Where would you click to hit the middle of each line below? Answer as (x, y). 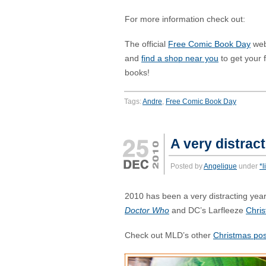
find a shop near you (180, 58)
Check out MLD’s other (169, 235)
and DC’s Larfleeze (208, 210)
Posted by (187, 166)
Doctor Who (147, 210)
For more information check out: (185, 19)
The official (146, 44)
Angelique (220, 166)
